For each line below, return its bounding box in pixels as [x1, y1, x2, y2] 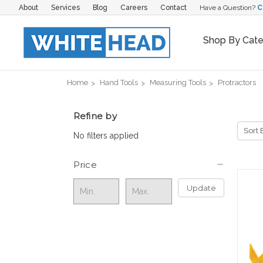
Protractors [218, 77, 256, 87]
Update [186, 183, 216, 193]
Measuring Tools [150, 77, 206, 87]
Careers [120, 3, 147, 12]
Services [50, 3, 80, 12]
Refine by [73, 110, 117, 122]
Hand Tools [100, 77, 138, 87]
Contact [160, 3, 187, 12]
